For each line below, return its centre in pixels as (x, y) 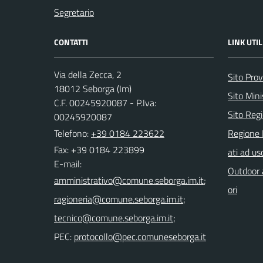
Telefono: (73, 133)
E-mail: (68, 163)
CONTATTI (71, 42)
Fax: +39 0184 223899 (99, 149)
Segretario (74, 12)
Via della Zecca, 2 (88, 74)
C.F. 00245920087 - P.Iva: (105, 102)
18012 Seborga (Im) (93, 88)
